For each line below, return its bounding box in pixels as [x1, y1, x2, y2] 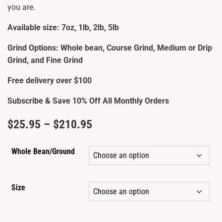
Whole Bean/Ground [11, 146, 75, 156]
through [92, 173, 129, 188]
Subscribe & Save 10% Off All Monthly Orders [7, 96, 169, 106]
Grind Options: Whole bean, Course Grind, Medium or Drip [7, 43, 212, 53]
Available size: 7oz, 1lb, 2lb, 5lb [7, 23, 119, 33]
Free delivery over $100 [7, 76, 92, 86]
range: [92, 136, 122, 150]
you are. [7, 2, 35, 12]
